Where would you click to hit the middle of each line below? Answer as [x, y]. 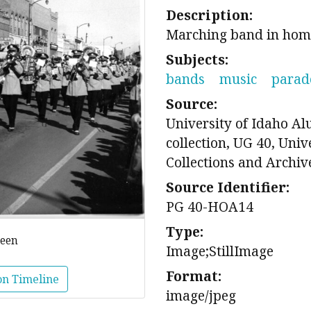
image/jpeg [201, 295]
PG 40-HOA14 [210, 207]
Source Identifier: [228, 187]
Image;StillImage [220, 251]
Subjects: [197, 59]
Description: [209, 15]
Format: [194, 276]
